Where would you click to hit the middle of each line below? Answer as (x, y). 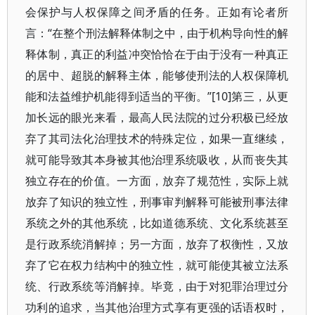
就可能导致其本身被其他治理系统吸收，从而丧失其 (157, 160)
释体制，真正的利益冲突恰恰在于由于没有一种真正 (157, 54)
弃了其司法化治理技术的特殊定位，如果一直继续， (157, 139)
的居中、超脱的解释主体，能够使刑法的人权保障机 (157, 75)
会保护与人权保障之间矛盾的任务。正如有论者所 (157, 12)
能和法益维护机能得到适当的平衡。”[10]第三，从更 (157, 96)
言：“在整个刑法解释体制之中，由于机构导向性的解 (157, 33)
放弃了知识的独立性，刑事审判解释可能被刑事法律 (157, 202)
